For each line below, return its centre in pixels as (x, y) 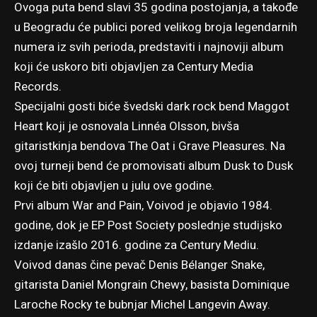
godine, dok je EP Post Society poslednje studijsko (148, 226)
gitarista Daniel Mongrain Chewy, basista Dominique (152, 285)
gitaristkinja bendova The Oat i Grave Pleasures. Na (150, 146)
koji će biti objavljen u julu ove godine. (114, 186)
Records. (38, 87)
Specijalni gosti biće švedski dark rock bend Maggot (152, 107)
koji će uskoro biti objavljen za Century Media (134, 67)
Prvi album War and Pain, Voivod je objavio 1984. (143, 206)
